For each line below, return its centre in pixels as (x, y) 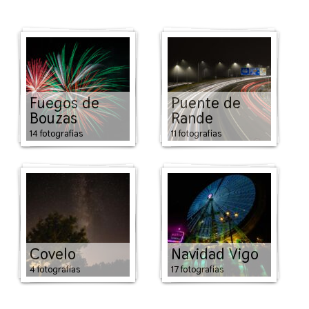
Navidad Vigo (215, 254)
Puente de (206, 103)
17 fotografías (197, 269)
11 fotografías (196, 133)
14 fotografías (56, 133)
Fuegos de (64, 103)
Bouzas (53, 118)
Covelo (53, 254)
